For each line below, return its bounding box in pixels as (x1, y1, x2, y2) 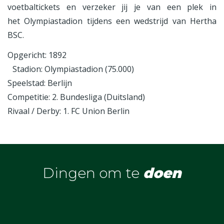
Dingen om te (42, 164, 143, 181)
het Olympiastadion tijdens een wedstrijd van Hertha (7, 15, 216, 26)
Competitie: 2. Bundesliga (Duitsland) (7, 91, 145, 102)
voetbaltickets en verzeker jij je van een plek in (7, 1, 216, 12)
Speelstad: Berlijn (7, 77, 72, 88)
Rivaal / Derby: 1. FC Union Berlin (7, 105, 129, 116)
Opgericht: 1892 (7, 49, 66, 60)
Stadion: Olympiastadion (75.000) (7, 63, 139, 74)
